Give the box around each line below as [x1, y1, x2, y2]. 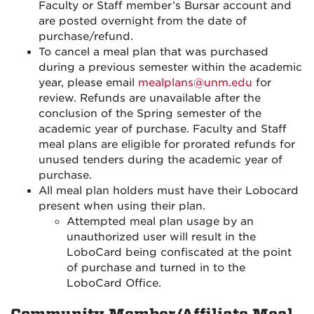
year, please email [39, 76, 138, 89]
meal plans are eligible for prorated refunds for [39, 138, 295, 151]
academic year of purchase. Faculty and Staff [39, 123, 287, 135]
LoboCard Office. [67, 277, 161, 289]
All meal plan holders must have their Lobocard [39, 184, 299, 197]
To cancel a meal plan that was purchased [39, 46, 268, 58]
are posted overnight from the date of [39, 15, 247, 27]
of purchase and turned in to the [67, 261, 245, 274]
